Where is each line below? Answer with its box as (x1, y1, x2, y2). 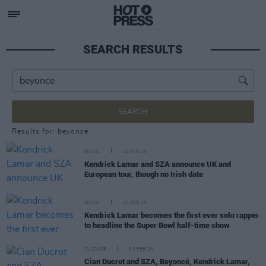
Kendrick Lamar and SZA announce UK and (84, 160, 231, 169)
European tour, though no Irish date (84, 170, 203, 179)
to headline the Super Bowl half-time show (84, 221, 229, 230)
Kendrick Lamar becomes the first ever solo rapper (84, 211, 259, 220)
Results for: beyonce (12, 128, 88, 135)
